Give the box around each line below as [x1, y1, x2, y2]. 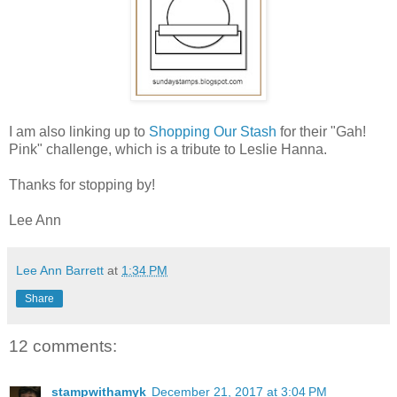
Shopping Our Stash [149, 123, 276, 139]
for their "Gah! [276, 123, 366, 139]
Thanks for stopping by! [9, 176, 159, 192]
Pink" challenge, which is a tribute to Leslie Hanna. [9, 141, 331, 157]
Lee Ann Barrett [16, 262, 104, 277]
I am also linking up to [9, 123, 149, 139]
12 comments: [9, 336, 117, 355]
